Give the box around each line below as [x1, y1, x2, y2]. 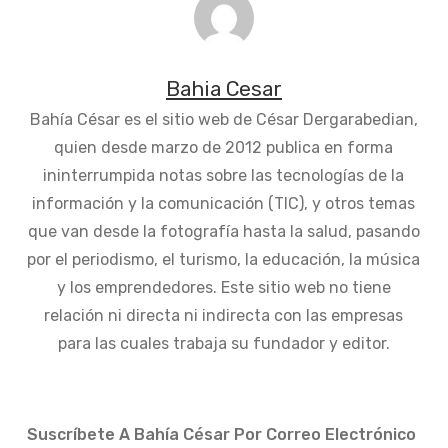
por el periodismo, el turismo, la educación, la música [27, 249, 421, 269]
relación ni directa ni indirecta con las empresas [44, 305, 404, 325]
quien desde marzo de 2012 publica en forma [54, 137, 394, 157]
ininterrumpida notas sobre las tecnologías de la [43, 165, 405, 185]
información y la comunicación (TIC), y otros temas [32, 193, 416, 213]
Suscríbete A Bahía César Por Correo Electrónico [26, 424, 416, 444]
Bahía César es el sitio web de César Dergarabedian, [29, 109, 418, 129]
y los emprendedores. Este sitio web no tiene [56, 277, 391, 297]
